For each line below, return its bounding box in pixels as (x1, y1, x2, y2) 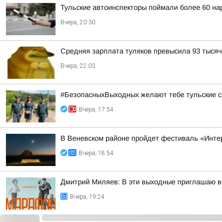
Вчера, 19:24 (70, 193, 105, 200)
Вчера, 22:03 (60, 62, 95, 69)
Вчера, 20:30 (60, 19, 95, 26)
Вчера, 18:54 (79, 150, 113, 157)
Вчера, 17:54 (79, 106, 113, 113)
